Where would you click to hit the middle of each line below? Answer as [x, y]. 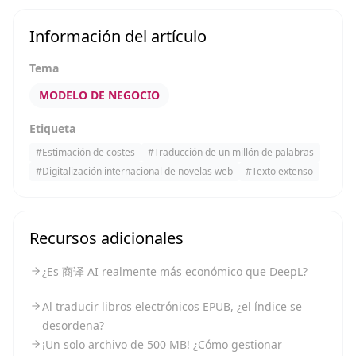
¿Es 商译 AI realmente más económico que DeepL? [175, 271]
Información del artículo [118, 36]
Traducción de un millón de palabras [234, 152]
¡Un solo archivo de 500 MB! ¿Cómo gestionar [162, 344]
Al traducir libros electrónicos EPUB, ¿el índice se [172, 306]
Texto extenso [282, 171]
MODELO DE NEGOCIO [99, 95]
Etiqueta [52, 128]
